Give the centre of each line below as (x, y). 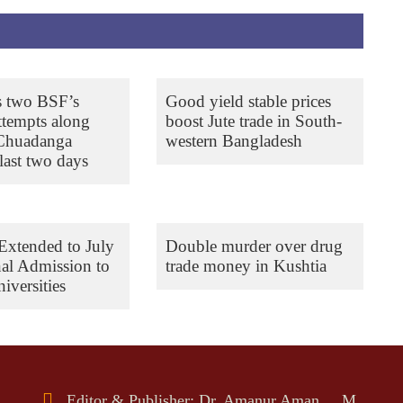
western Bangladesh (233, 141)
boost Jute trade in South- (253, 121)
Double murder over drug (254, 246)
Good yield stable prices (248, 101)
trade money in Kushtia (246, 266)
